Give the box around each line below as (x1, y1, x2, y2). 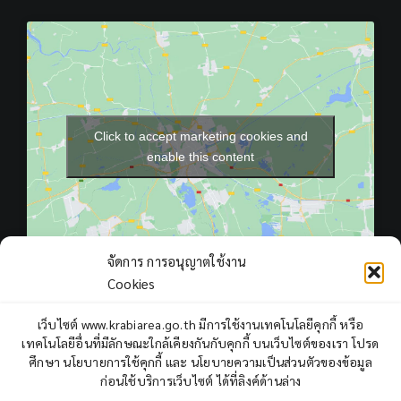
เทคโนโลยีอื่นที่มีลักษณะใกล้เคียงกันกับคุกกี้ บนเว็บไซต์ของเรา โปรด (21, 335, 380, 351)
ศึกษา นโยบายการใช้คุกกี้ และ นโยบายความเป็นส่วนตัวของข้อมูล (29, 354, 372, 370)
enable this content (147, 149, 254, 164)
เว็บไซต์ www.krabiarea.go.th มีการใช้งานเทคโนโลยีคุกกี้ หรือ (37, 316, 364, 332)
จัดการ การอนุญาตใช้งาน (107, 252, 247, 269)
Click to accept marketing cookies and (93, 128, 308, 143)
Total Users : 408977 (50, 352, 189, 371)
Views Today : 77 (50, 376, 162, 396)
